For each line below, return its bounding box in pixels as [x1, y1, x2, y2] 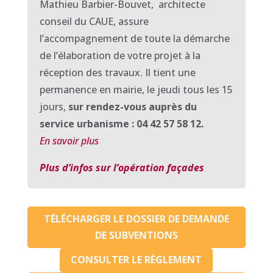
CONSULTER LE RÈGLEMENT [71, 253, 202, 267]
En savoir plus [39, 134, 99, 147]
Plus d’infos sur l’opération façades [39, 161, 204, 174]
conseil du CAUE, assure [39, 15, 149, 28]
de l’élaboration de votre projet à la [39, 49, 200, 62]
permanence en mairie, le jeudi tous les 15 [39, 83, 233, 96]
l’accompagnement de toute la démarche [39, 32, 230, 45]
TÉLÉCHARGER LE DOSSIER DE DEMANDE [43, 211, 229, 225]
